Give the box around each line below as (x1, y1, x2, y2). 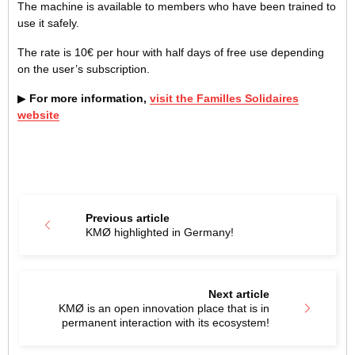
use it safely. (17, 17, 79, 30)
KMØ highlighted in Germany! (86, 226, 234, 239)
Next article (208, 288, 269, 301)
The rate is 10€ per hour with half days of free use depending (17, 46, 324, 59)
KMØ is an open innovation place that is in (59, 302, 269, 315)
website (17, 109, 59, 122)
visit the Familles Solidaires (150, 92, 299, 105)
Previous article (86, 212, 170, 225)
